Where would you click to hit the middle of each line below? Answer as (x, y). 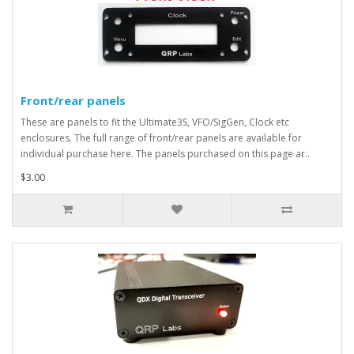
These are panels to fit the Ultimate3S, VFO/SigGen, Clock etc (155, 122)
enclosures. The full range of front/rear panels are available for (161, 138)
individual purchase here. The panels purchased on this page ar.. (165, 154)
